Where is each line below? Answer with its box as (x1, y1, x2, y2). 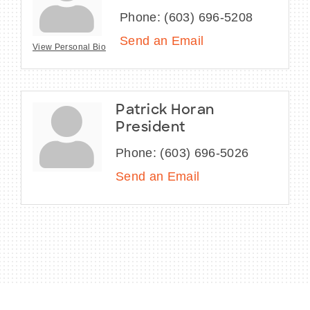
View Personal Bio (33, 42, 106, 53)
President (116, 121, 185, 136)
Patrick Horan (116, 104, 215, 118)
